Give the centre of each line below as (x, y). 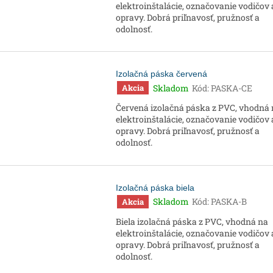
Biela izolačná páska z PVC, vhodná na (192, 221)
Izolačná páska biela (155, 187)
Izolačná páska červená (161, 74)
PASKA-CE (232, 88)
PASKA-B (229, 202)
